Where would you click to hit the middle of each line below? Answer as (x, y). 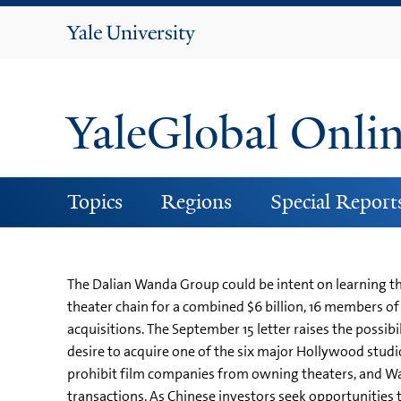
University (151, 55)
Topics (94, 201)
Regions (196, 201)
